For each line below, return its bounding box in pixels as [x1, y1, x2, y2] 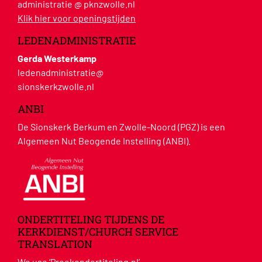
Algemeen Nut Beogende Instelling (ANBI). [18, 135, 191, 146]
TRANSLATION [18, 236, 92, 251]
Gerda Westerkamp [18, 52, 96, 64]
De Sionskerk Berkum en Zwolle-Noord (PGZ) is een [18, 120, 225, 132]
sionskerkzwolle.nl [18, 80, 94, 92]
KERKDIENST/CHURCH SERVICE [18, 224, 178, 239]
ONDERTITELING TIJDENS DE [18, 212, 164, 226]
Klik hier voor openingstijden [18, 12, 136, 23]
